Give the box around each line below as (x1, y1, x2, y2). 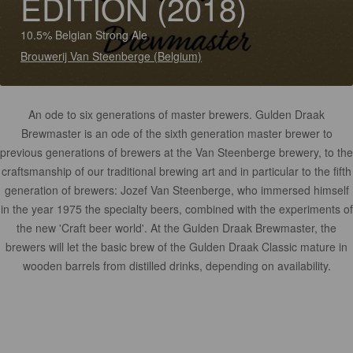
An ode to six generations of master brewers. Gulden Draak (28, 106, 325, 122)
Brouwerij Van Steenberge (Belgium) (20, 48, 202, 64)
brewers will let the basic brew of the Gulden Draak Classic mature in (6, 239, 347, 255)
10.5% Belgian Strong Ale (20, 27, 147, 43)
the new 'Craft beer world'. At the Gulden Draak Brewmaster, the (17, 220, 336, 236)
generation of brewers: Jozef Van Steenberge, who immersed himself (4, 182, 349, 198)
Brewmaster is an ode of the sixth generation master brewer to (20, 125, 333, 141)
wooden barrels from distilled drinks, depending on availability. (22, 258, 331, 273)
